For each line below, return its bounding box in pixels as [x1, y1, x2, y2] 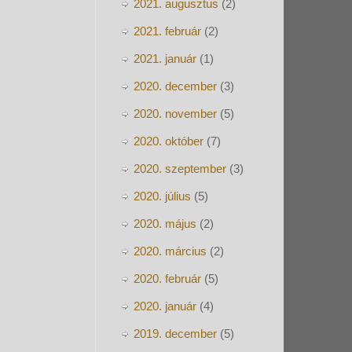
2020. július [134, 189, 191, 203]
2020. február [134, 272, 201, 285]
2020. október [134, 134, 203, 148]
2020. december [134, 79, 217, 93]
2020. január [134, 299, 196, 313]
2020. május [134, 217, 196, 230]
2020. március [134, 244, 207, 258]
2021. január [134, 52, 196, 65]
